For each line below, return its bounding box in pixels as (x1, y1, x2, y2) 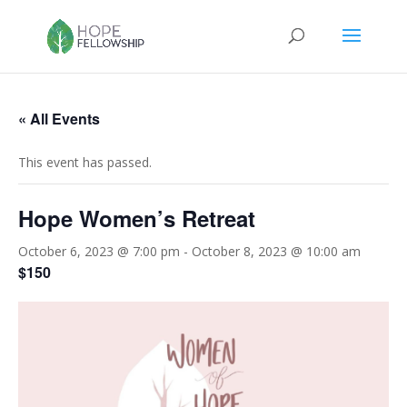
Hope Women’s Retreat (18, 203, 255, 233)
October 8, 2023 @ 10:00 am (192, 243, 361, 260)
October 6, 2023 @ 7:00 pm (18, 243, 180, 260)
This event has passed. (18, 154, 152, 171)
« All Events (18, 108, 100, 129)
